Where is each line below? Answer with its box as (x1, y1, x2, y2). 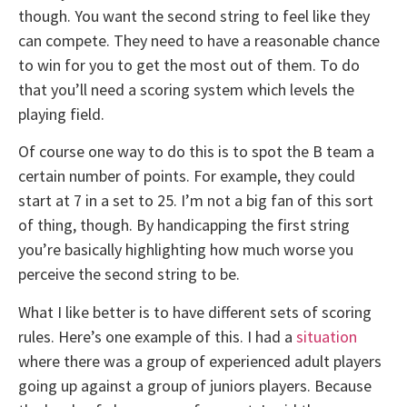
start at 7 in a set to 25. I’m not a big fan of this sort (18, 190, 373, 212)
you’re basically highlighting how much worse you (18, 239, 353, 261)
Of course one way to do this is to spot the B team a (18, 141, 374, 163)
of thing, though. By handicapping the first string (18, 214, 350, 236)
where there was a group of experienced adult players (18, 350, 382, 372)
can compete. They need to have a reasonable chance (18, 29, 380, 51)
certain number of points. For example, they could (18, 165, 355, 187)
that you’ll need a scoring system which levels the (18, 78, 354, 100)
